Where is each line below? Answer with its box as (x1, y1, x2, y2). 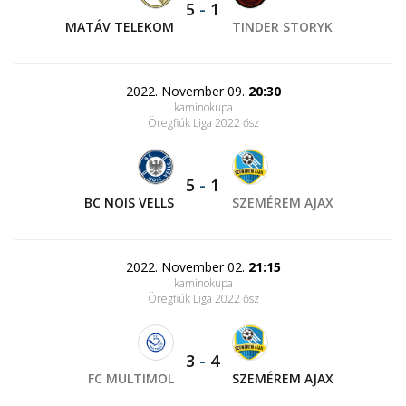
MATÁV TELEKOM (65, 18, 175, 36)
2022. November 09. (125, 82, 248, 101)
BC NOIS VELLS (84, 194, 175, 212)
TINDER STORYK (231, 18, 333, 36)
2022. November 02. (125, 258, 248, 276)
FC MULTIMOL (88, 370, 175, 388)
